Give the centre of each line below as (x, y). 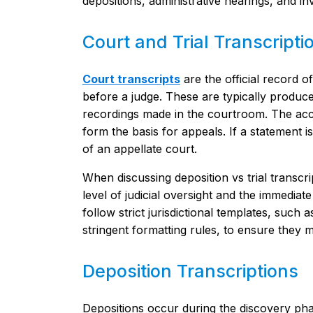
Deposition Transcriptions (190, 271)
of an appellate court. (139, 149)
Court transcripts (131, 79)
